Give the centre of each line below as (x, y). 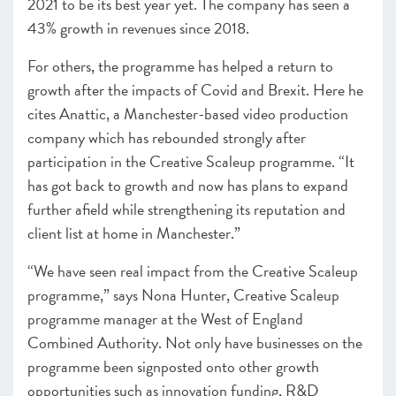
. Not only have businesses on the (260, 343)
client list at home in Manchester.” (134, 233)
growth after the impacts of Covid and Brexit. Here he (195, 90)
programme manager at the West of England (165, 319)
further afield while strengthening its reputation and (187, 209)
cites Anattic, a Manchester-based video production (188, 114)
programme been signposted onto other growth (173, 366)
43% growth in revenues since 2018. (140, 28)
